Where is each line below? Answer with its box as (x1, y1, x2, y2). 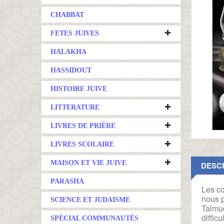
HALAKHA (50, 48, 86, 55)
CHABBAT (50, 11, 84, 18)
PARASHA (50, 177, 84, 185)
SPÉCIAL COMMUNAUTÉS (50, 214, 138, 222)
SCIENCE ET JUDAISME (50, 196, 130, 203)
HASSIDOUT (50, 66, 91, 74)
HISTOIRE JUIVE (50, 85, 107, 92)
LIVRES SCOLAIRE (50, 140, 114, 148)
